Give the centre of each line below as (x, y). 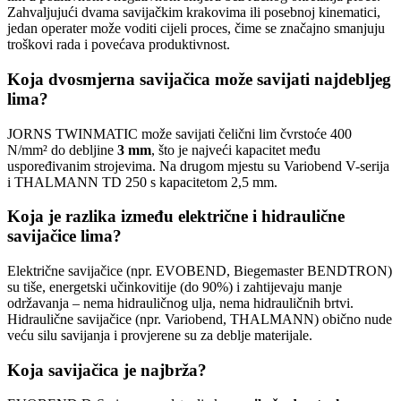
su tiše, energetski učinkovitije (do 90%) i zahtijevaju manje (175, 287)
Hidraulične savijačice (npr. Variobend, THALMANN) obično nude (200, 320)
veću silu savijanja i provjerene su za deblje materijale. (160, 336)
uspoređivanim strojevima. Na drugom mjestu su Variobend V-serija (198, 166)
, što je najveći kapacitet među (236, 149)
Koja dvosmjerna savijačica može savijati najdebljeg (199, 79)
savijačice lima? (64, 236)
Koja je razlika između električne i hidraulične (176, 217)
